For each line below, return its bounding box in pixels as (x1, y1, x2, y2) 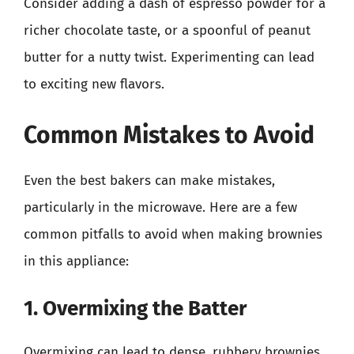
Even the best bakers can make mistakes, (24, 171, 275, 189)
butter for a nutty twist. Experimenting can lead (24, 49, 314, 66)
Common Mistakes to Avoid (24, 120, 314, 149)
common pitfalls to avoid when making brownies (24, 225, 322, 243)
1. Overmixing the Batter (24, 296, 247, 321)
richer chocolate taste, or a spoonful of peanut (24, 22, 311, 39)
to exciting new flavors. (24, 76, 164, 92)
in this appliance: (24, 252, 129, 269)
